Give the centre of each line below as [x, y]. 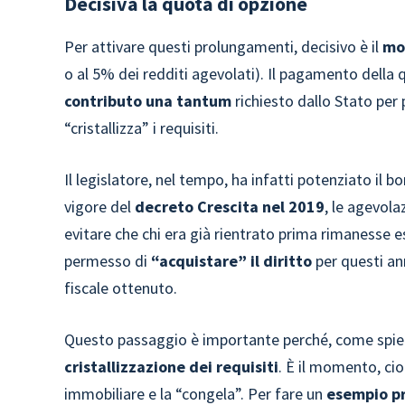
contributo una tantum [148, 101]
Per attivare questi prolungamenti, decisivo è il [224, 47]
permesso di [108, 261]
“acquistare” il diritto [234, 261]
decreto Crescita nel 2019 [230, 207]
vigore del [100, 207]
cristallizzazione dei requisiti [172, 367]
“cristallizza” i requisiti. [142, 128]
